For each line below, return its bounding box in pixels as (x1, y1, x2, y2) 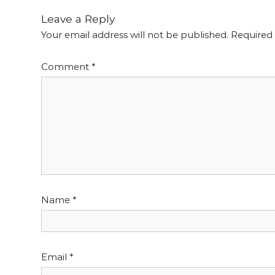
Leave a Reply (41, 12, 115, 25)
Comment (41, 60, 92, 72)
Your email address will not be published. (41, 28, 229, 41)
